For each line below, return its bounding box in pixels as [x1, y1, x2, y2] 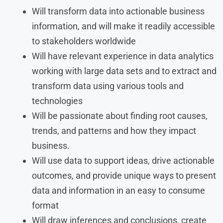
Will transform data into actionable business [32, 5, 205, 16]
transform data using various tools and [32, 80, 184, 91]
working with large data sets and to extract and [32, 65, 217, 76]
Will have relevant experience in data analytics [32, 50, 214, 61]
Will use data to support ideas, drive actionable [32, 155, 215, 166]
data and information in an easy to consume [32, 185, 205, 196]
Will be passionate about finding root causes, [32, 110, 208, 121]
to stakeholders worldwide [32, 35, 136, 46]
